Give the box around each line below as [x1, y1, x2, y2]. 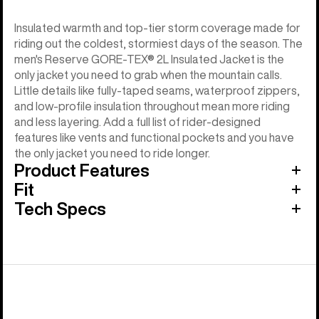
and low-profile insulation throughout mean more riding [14, 100, 290, 112]
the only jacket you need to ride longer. [14, 147, 210, 159]
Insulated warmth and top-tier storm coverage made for [14, 21, 300, 33]
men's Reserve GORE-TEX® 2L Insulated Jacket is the [14, 53, 284, 65]
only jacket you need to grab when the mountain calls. [14, 68, 282, 80]
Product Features [14, 161, 150, 179]
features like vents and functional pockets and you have [14, 131, 294, 143]
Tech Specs [14, 199, 106, 217]
